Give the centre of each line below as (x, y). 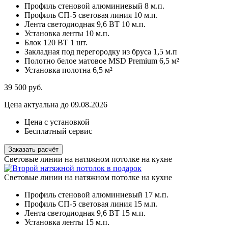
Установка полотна (58, 70)
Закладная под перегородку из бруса (88, 52)
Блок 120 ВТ (46, 43)
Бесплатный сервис (58, 131)
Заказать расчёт (33, 150)
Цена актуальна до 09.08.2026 (56, 105)
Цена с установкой (57, 122)
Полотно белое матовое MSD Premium (91, 61)
